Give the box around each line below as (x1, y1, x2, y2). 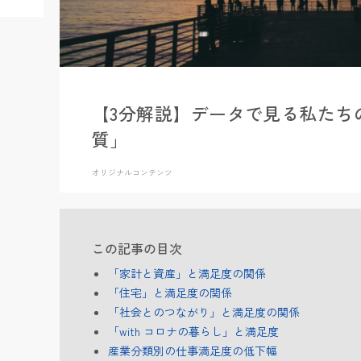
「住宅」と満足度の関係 (108, 284, 232, 301)
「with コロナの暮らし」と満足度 (108, 322, 279, 339)
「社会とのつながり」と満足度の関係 (108, 303, 300, 320)
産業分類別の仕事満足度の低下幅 (108, 342, 277, 359)
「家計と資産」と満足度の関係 (108, 264, 266, 281)
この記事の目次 (92, 238, 182, 258)
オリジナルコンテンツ (92, 165, 172, 178)
